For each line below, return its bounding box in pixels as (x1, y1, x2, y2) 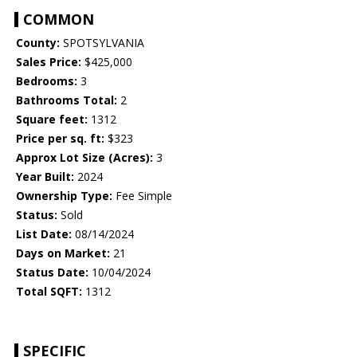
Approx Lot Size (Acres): (16, 150, 153, 166)
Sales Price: (16, 54, 81, 70)
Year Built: (16, 169, 74, 185)
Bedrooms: (16, 73, 77, 89)
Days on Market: (16, 245, 110, 261)
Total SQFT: (16, 284, 82, 300)
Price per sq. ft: (16, 131, 104, 147)
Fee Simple (112, 188, 172, 204)
